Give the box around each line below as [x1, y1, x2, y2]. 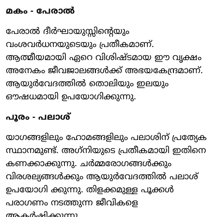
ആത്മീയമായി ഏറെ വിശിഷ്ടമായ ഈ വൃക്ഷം [6, 52, 201, 63]
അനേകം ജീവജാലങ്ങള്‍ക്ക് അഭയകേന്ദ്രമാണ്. [6, 65, 203, 77]
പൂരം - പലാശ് [6, 111, 70, 123]
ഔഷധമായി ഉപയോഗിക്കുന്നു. [6, 91, 136, 103]
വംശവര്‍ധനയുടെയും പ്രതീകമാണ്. [6, 39, 154, 50]
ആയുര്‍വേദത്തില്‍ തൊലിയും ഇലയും [6, 78, 169, 90]
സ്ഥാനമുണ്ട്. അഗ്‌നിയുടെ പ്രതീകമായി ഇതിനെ [6, 145, 206, 156]
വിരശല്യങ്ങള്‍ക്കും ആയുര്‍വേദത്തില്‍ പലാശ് [6, 171, 198, 183]
